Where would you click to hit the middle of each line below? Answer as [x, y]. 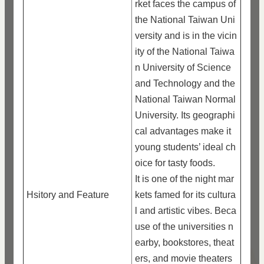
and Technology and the [185, 83]
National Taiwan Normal [185, 99]
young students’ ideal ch [185, 147]
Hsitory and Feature [68, 195]
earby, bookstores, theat [184, 242]
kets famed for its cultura [185, 195]
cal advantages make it [183, 131]
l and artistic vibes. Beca [186, 211]
